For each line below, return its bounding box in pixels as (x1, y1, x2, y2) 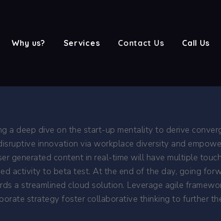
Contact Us (118, 38, 164, 48)
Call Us (182, 38, 210, 48)
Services (63, 38, 100, 48)
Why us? (11, 38, 45, 48)
